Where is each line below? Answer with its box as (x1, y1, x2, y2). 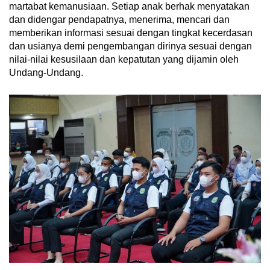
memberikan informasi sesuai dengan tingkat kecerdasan (9, 28, 253, 39)
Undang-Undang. (9, 67, 83, 78)
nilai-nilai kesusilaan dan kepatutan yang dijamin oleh (9, 54, 239, 65)
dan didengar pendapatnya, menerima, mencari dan (9, 14, 230, 25)
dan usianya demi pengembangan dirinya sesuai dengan (9, 41, 252, 52)
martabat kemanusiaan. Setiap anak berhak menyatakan (9, 1, 250, 12)
